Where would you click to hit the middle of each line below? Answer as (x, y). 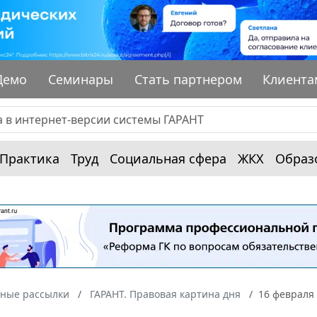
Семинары (81, 79)
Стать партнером (188, 79)
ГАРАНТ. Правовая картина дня (165, 294)
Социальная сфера (168, 158)
